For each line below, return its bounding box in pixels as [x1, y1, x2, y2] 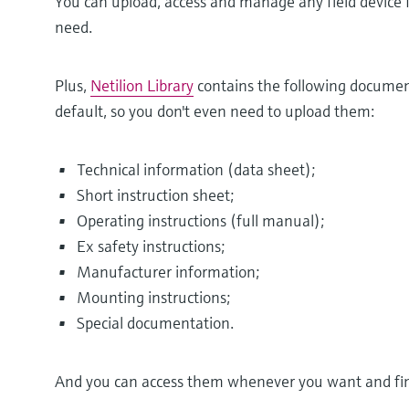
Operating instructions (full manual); [77, 210, 324, 232]
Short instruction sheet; [77, 184, 234, 206]
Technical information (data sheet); [77, 159, 315, 181]
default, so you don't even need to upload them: [55, 100, 374, 122]
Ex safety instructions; [77, 236, 225, 257]
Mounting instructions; [77, 287, 230, 309]
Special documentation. [77, 312, 234, 334]
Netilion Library [90, 75, 194, 97]
